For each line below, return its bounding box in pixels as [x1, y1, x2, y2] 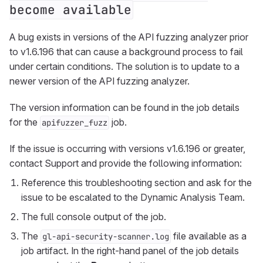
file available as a [171, 230, 247, 242]
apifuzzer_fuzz [42, 117, 107, 128]
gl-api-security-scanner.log [42, 231, 169, 242]
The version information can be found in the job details [9, 102, 240, 113]
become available [9, 2, 131, 18]
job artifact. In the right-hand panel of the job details [21, 245, 239, 257]
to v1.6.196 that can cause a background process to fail [9, 46, 243, 58]
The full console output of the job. [21, 211, 166, 222]
